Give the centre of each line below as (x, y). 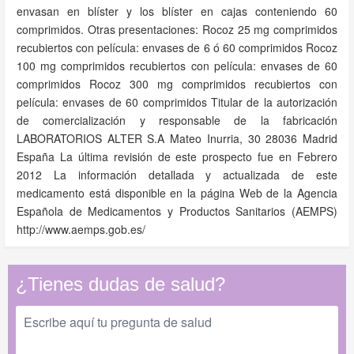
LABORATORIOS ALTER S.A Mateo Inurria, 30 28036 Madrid (177, 138)
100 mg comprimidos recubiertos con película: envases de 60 (177, 66)
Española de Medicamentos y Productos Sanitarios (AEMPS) (177, 211)
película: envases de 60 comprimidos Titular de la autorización (177, 102)
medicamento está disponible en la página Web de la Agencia (177, 193)
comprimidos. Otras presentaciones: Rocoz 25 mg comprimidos (177, 29)
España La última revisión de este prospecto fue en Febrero (177, 156)
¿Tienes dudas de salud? (121, 284)
